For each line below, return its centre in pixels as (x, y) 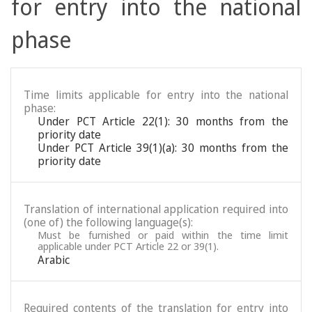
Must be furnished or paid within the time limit (163, 235)
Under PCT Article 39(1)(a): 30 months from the (163, 148)
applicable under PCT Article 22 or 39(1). (128, 246)
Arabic (54, 260)
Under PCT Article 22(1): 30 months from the (163, 121)
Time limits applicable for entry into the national (156, 95)
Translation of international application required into (156, 209)
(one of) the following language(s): (108, 222)
